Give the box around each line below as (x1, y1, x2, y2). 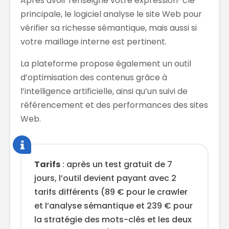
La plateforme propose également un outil (20, 58, 191, 70)
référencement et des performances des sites (20, 99, 208, 111)
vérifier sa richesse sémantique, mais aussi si (20, 22, 197, 34)
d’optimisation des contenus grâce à (20, 72, 167, 84)
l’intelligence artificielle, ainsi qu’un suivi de (20, 85, 188, 98)
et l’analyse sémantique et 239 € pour (34, 200, 193, 212)
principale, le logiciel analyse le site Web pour (20, 8, 202, 20)
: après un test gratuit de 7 (60, 158, 172, 171)
